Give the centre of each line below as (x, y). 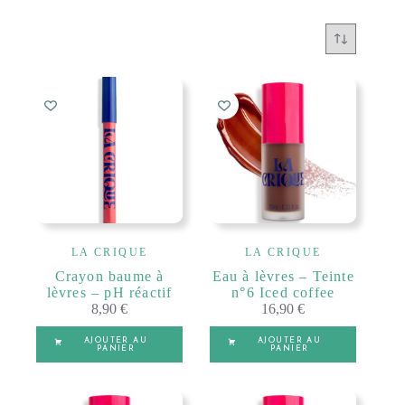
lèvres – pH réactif (109, 293)
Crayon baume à (109, 277)
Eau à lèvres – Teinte (283, 277)
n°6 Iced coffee (283, 293)
